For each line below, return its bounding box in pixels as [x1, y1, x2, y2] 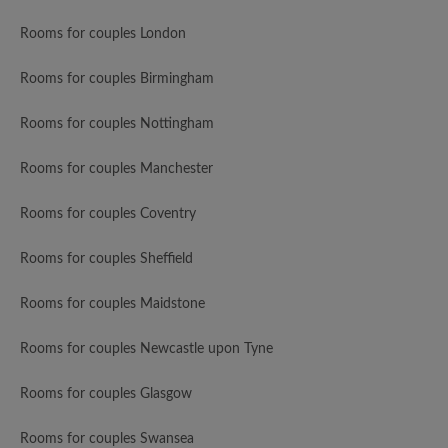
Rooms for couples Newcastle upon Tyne [20, 342, 273, 357]
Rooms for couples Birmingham [20, 72, 214, 87]
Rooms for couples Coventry [20, 207, 196, 222]
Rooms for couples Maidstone [20, 297, 205, 312]
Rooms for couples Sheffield [20, 252, 193, 267]
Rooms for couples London [20, 27, 186, 42]
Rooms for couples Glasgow [20, 387, 192, 402]
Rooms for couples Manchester [20, 162, 213, 177]
